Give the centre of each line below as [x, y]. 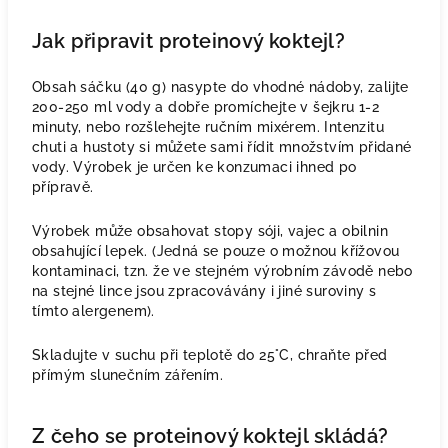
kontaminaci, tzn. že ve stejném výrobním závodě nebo [222, 271]
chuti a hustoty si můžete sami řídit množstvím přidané [222, 147]
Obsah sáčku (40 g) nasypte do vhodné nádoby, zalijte [220, 87]
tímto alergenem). [93, 311]
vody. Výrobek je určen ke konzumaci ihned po [194, 167]
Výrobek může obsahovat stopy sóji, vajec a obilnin [210, 231]
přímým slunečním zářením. [127, 375]
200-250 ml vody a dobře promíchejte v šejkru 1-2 [206, 107]
